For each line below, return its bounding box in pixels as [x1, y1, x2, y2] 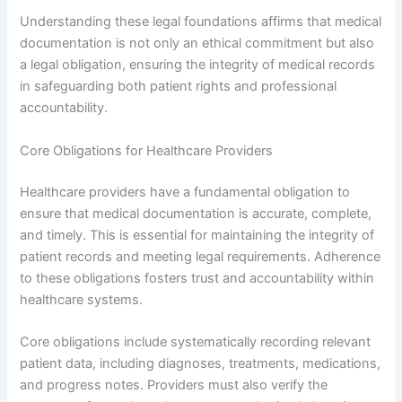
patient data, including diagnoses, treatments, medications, [20, 354, 381, 371]
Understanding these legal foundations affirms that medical [20, 13, 382, 31]
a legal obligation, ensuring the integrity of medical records [20, 57, 376, 74]
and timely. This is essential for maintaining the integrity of [20, 226, 375, 243]
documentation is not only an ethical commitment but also [20, 35, 375, 52]
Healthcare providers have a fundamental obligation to [20, 183, 351, 200]
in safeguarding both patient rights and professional [20, 78, 337, 95]
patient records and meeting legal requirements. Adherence [20, 248, 381, 265]
